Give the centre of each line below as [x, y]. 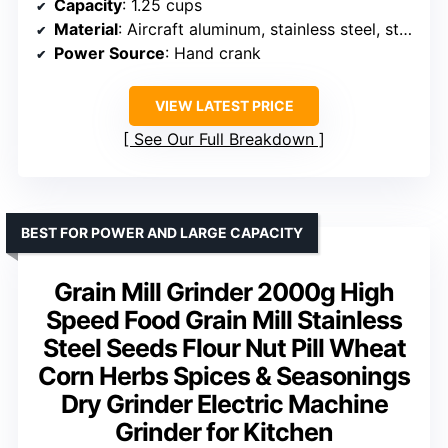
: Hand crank [213, 52]
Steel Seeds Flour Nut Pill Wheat [224, 347]
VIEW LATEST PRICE [224, 105]
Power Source [109, 52]
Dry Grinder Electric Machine [224, 403]
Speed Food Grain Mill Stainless [224, 319]
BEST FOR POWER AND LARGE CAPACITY [162, 232]
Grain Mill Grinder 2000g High [224, 291]
